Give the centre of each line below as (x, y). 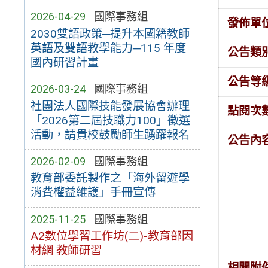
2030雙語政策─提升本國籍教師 (110, 33)
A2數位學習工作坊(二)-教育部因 (112, 236)
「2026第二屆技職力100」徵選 (110, 120)
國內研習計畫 (64, 62)
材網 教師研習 (66, 251)
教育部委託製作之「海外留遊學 (110, 178)
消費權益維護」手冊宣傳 (93, 193)
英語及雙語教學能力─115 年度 (108, 48)
